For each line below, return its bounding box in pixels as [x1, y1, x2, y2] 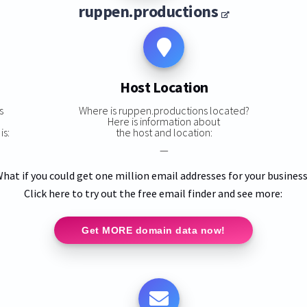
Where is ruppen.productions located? [78, 103, 249, 117]
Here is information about [108, 114, 221, 128]
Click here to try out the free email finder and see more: [24, 186, 283, 200]
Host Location [120, 77, 208, 97]
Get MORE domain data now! [82, 224, 225, 236]
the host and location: [115, 125, 212, 139]
